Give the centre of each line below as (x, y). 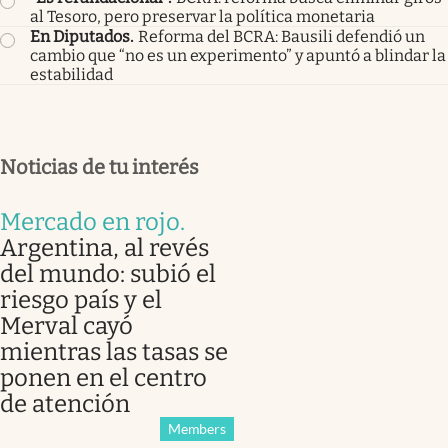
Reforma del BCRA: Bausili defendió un (281, 36)
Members (196, 428)
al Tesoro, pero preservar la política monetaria (202, 16)
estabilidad (71, 74)
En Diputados (80, 36)
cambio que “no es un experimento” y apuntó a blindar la (238, 55)
